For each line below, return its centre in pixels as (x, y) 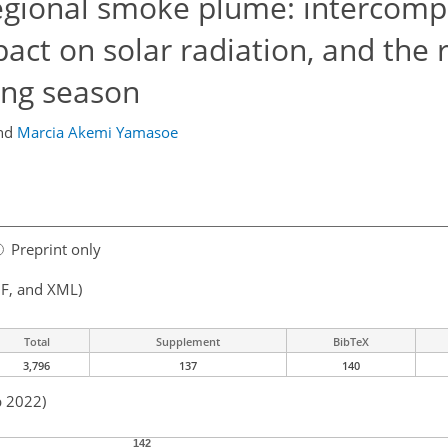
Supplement (188, 342)
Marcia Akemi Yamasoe (97, 132)
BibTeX (351, 342)
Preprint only (56, 249)
